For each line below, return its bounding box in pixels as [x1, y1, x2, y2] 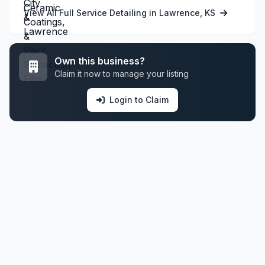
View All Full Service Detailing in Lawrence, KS [24, 7, 218, 18]
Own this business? [54, 54, 145, 67]
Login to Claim [109, 94, 169, 105]
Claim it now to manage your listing [54, 68, 189, 79]
